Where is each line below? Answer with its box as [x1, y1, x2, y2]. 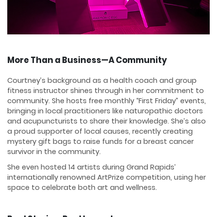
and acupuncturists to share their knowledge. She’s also [7, 116, 206, 126]
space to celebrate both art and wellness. [7, 183, 157, 193]
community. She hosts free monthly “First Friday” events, [7, 96, 206, 106]
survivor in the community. [7, 147, 101, 157]
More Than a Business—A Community [7, 54, 167, 66]
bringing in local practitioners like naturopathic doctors [7, 106, 203, 116]
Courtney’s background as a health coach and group [7, 76, 197, 86]
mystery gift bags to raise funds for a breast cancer [7, 137, 194, 147]
